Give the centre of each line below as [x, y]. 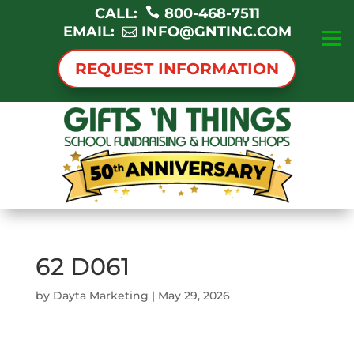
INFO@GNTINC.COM [216, 32]
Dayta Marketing [100, 296]
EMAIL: [92, 32]
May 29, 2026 [194, 296]
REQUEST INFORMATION [177, 69]
